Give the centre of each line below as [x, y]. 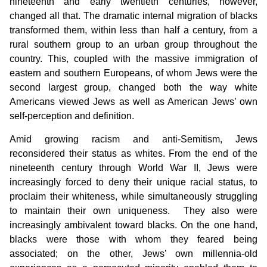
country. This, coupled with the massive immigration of [133, 59]
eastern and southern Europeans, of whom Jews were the [133, 73]
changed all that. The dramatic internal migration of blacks [133, 16]
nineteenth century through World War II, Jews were [133, 167]
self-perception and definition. [72, 116]
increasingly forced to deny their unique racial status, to [133, 182]
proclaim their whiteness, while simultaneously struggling [133, 196]
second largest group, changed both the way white [133, 88]
